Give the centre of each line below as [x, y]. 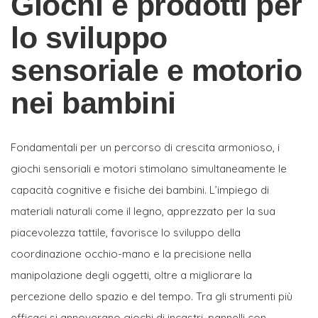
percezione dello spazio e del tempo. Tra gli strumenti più [152, 296]
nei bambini [93, 103]
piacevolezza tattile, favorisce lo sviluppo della [126, 232]
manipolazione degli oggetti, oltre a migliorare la [131, 275]
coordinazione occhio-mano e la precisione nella [131, 253]
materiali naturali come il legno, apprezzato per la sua [143, 211]
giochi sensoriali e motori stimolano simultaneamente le [149, 168]
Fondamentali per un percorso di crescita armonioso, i [145, 147]
